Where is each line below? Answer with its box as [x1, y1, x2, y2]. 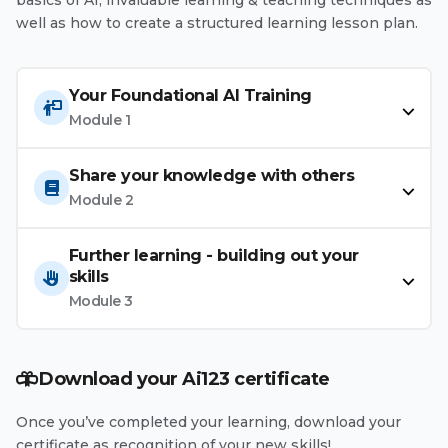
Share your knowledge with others [69, 165, 354, 185]
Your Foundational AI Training [69, 85, 312, 105]
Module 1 [69, 110, 130, 129]
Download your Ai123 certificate [39, 367, 330, 390]
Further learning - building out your [68, 245, 359, 265]
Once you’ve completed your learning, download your [16, 412, 401, 431]
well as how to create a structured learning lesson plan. [16, 13, 418, 32]
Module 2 [69, 190, 133, 209]
